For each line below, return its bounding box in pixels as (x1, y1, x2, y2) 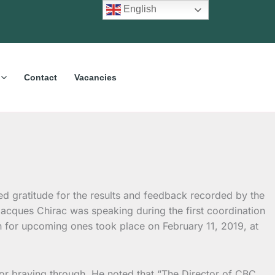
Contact (23, 72, 57, 82)
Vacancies (74, 72, 117, 82)
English (121, 4, 157, 15)
